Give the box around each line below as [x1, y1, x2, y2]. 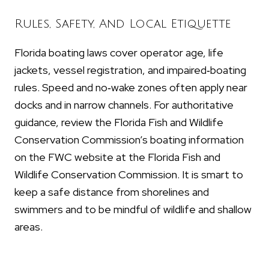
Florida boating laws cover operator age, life [14, 46, 223, 60]
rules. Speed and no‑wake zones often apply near [14, 80, 247, 95]
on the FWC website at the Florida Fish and [14, 150, 220, 165]
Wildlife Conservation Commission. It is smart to [14, 168, 243, 182]
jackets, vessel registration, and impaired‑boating [14, 63, 246, 77]
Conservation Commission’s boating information [14, 133, 244, 147]
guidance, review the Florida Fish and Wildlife [14, 115, 223, 130]
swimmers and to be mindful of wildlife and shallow [14, 202, 252, 217]
